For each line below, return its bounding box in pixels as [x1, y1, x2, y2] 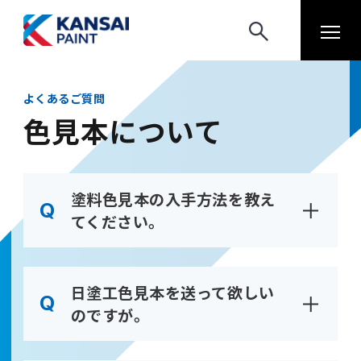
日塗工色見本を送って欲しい [70, 280, 275, 304]
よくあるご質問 [23, 89, 106, 107]
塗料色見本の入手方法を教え [70, 188, 276, 211]
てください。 [70, 210, 164, 234]
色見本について [23, 110, 223, 151]
